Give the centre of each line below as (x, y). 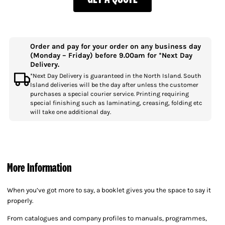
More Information (39, 167)
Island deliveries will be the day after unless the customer (114, 84)
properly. (20, 201)
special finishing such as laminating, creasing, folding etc (116, 102)
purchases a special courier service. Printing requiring (109, 93)
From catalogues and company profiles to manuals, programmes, (107, 218)
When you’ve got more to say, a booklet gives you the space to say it (109, 190)
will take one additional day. (70, 111)
